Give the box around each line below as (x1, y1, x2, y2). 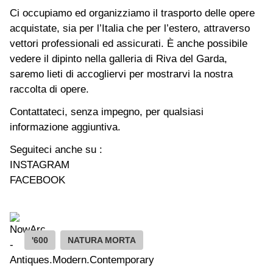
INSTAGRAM (10, 158, 69, 171)
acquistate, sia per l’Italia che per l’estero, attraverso (10, 22, 250, 34)
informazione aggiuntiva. (10, 121, 121, 133)
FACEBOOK (10, 174, 65, 186)
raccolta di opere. (10, 83, 89, 95)
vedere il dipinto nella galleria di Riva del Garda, (10, 52, 227, 65)
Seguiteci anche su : (10, 143, 102, 155)
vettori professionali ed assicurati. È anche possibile (10, 37, 247, 49)
